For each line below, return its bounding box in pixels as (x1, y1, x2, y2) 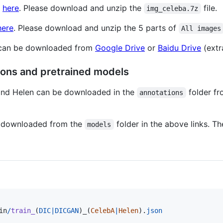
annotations (139, 88, 184, 97)
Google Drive (95, 42, 145, 53)
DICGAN (55, 207, 79, 215)
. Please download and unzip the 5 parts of (13, 22, 179, 33)
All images (181, 24, 222, 32)
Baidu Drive (158, 42, 201, 53)
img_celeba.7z (146, 4, 199, 12)
